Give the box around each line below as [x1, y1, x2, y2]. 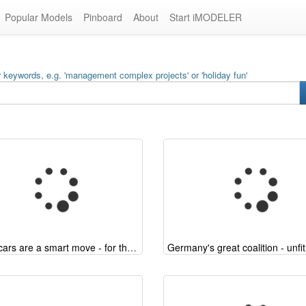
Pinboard [83, 10, 122, 24]
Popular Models [5, 10, 72, 24]
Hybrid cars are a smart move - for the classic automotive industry [127, 240, 137, 254]
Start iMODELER [169, 10, 242, 24]
